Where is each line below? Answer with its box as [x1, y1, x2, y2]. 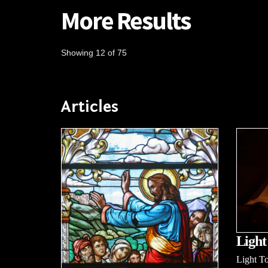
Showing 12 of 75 [61, 48, 127, 57]
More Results [61, 5, 190, 36]
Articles [61, 97, 118, 117]
